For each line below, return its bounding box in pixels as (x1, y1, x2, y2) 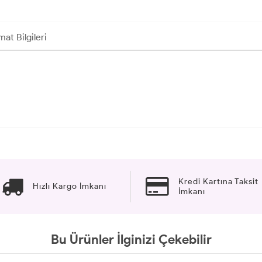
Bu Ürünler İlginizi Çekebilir (50, 231, 212, 247)
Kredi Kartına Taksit (178, 176, 258, 187)
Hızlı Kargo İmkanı (32, 181, 106, 192)
